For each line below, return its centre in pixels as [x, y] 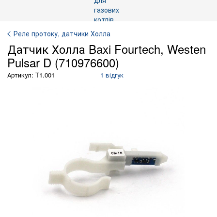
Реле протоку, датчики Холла [62, 33]
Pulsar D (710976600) [63, 62]
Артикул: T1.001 [31, 75]
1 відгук [112, 75]
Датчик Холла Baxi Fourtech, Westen [107, 49]
